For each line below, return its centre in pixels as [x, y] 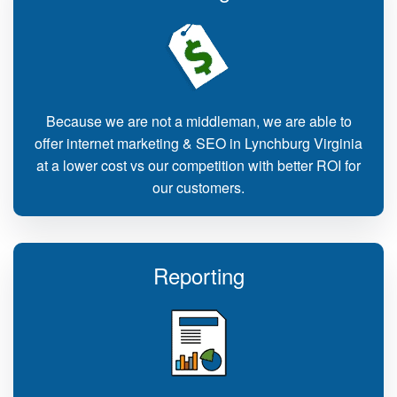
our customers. [198, 187]
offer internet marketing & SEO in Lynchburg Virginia [198, 143]
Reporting [198, 275]
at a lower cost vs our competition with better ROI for [198, 165]
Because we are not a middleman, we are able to [198, 121]
